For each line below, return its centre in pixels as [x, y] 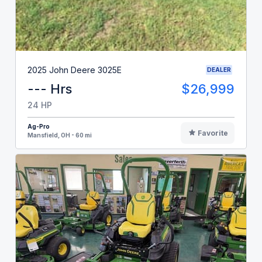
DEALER [219, 70]
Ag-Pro [39, 127]
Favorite [213, 133]
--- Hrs [50, 89]
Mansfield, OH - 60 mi [60, 135]
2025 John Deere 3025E [75, 70]
